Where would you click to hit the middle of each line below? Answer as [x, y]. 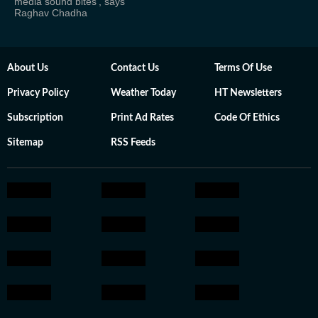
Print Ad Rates [142, 118]
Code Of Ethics [247, 118]
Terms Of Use [243, 68]
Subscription [35, 118]
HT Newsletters [248, 93]
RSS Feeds [133, 143]
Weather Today [143, 93]
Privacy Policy [38, 93]
